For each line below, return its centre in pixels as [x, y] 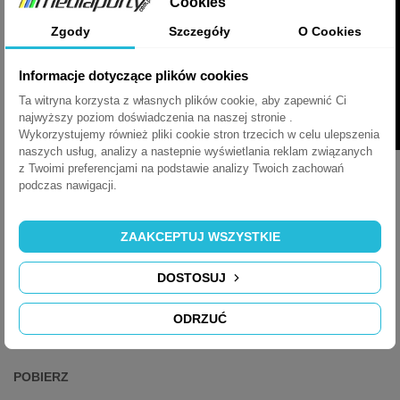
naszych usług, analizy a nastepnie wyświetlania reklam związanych [196, 151]
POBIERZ [41, 377]
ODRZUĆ [200, 318]
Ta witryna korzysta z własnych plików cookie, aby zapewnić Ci [183, 100]
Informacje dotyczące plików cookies [133, 75]
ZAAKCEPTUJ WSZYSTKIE [200, 236]
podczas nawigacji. [68, 185]
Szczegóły [200, 31]
